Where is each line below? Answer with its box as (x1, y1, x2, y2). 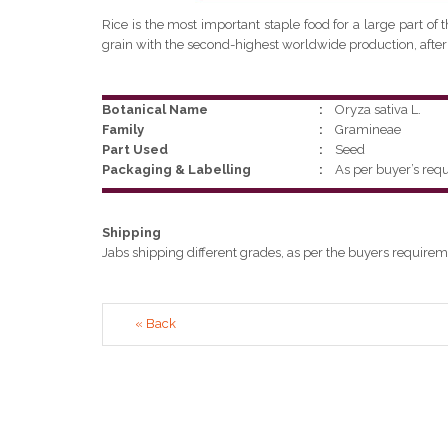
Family (102, 122, 145, 137)
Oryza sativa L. (335, 102, 422, 117)
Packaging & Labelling (102, 162, 252, 177)
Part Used (102, 142, 169, 157)
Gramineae (335, 122, 405, 137)
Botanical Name (102, 102, 212, 117)
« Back (135, 316, 176, 331)
